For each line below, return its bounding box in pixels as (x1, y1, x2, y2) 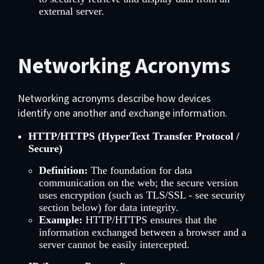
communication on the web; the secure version (38, 177, 238, 189)
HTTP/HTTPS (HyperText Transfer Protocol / (28, 130, 239, 142)
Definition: (38, 164, 88, 176)
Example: (38, 214, 82, 226)
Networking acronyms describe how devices (17, 91, 211, 106)
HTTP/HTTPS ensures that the (82, 214, 217, 226)
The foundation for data (87, 164, 192, 176)
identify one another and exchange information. (17, 106, 227, 121)
